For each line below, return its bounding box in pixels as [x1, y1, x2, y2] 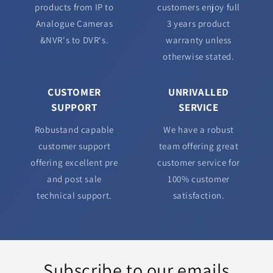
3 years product [167, 18, 230, 30]
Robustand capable [34, 124, 115, 136]
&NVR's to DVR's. [40, 34, 109, 46]
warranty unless [166, 34, 232, 46]
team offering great [158, 140, 239, 152]
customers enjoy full [157, 1, 240, 13]
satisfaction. [172, 190, 225, 202]
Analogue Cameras [35, 18, 113, 30]
